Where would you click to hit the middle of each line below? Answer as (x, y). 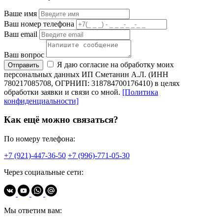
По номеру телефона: (40, 138)
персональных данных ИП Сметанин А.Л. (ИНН (86, 74)
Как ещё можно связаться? (61, 120)
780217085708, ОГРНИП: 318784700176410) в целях (92, 83)
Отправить (24, 65)
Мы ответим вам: (33, 210)
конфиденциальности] (41, 101)
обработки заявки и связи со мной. (63, 92)
